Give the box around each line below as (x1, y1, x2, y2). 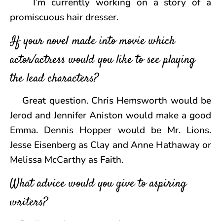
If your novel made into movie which (10, 33, 175, 50)
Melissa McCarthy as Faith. (10, 153, 123, 167)
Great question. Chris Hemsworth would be (10, 94, 211, 108)
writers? (10, 194, 48, 212)
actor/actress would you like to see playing (10, 52, 195, 69)
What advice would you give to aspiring (10, 176, 186, 193)
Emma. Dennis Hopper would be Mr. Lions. (10, 124, 211, 137)
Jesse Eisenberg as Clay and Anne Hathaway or (10, 139, 211, 152)
